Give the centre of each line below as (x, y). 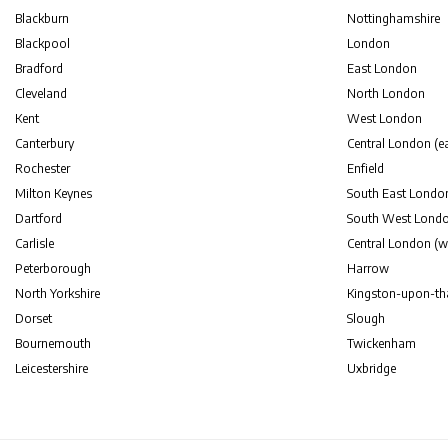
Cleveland (41, 93)
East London (381, 68)
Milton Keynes (53, 193)
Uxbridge (371, 368)
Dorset (33, 318)
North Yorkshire (57, 293)
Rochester (42, 168)
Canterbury (44, 143)
